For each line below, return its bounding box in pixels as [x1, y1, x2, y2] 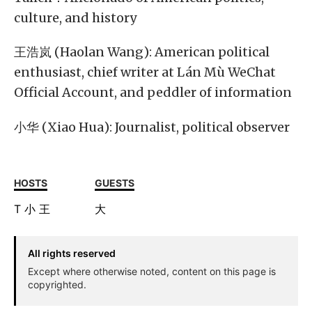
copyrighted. [27, 279, 86, 291]
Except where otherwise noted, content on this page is [27, 265, 276, 278]
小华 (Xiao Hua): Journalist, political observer [14, 118, 290, 135]
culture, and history [14, 10, 136, 26]
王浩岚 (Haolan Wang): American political [14, 44, 270, 61]
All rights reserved [27, 247, 116, 260]
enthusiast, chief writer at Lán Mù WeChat [14, 64, 276, 81]
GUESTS [95, 176, 134, 189]
